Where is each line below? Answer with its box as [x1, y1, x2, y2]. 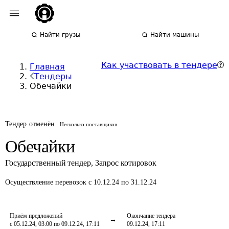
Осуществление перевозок [5, 178, 88, 186]
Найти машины [150, 31, 199, 38]
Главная [30, 62, 65, 72]
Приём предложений [10, 212, 62, 219]
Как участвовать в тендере [101, 60, 217, 70]
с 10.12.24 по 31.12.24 [88, 178, 156, 186]
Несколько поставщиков [60, 121, 118, 127]
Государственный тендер [5, 158, 91, 167]
